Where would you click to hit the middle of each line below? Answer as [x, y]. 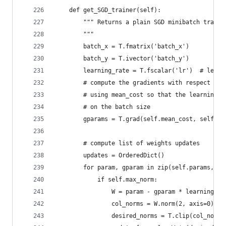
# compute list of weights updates [127, 143]
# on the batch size [103, 107]
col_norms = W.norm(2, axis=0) [134, 204]
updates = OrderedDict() [110, 155]
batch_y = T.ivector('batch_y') [122, 59]
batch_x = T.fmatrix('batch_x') [122, 46]
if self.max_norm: [106, 180]
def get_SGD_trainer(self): [108, 10]
